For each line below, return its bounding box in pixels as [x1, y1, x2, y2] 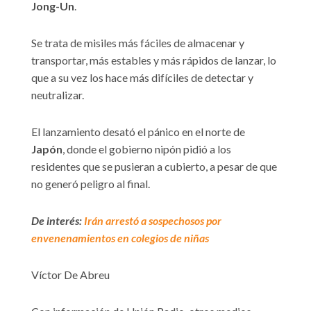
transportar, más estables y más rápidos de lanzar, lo [31, 53, 276, 67]
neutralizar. [31, 88, 84, 102]
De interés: [31, 214, 84, 228]
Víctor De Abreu [31, 268, 110, 282]
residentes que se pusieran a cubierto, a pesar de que [31, 160, 277, 174]
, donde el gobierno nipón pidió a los [62, 142, 231, 156]
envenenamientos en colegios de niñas [31, 231, 209, 245]
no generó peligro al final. [31, 177, 150, 191]
